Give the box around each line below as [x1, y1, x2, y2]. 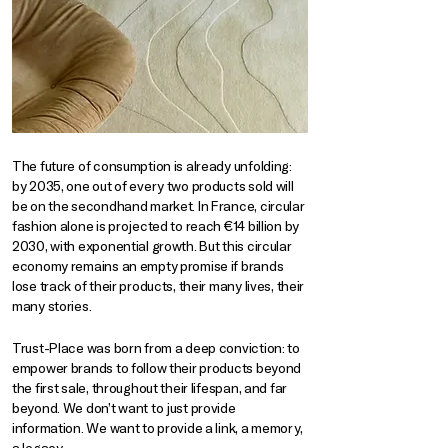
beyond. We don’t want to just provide [12, 399, 236, 417]
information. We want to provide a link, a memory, [12, 419, 303, 437]
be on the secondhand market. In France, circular [12, 197, 305, 215]
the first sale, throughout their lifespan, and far [12, 379, 288, 397]
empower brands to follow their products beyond [12, 359, 302, 377]
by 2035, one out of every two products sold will [12, 177, 294, 195]
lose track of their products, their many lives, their [12, 277, 305, 295]
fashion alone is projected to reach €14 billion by [12, 217, 300, 235]
